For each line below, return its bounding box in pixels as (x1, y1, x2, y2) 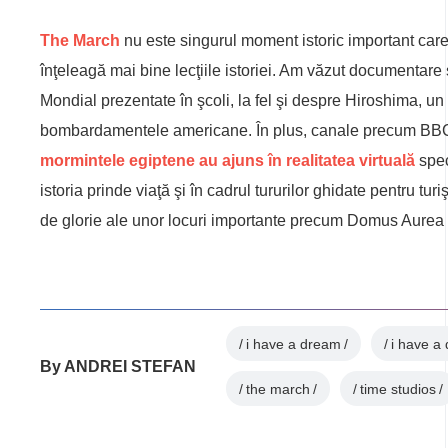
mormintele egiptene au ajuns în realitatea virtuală (40, 152, 415, 170)
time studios (360, 380, 436, 397)
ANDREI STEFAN (64, 357, 196, 375)
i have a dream (246, 335, 341, 352)
